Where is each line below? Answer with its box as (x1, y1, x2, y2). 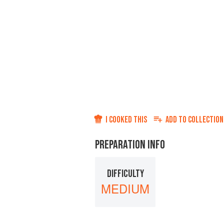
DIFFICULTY (106, 167, 144, 180)
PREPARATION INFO (95, 137, 165, 152)
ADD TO (165, 114, 188, 125)
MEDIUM (101, 179, 149, 197)
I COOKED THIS (105, 114, 147, 125)
